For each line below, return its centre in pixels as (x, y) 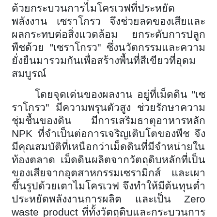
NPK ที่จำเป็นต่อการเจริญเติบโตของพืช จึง (108, 133)
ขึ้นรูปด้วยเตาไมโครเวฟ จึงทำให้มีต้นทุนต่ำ (108, 186)
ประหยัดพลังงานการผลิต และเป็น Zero (108, 199)
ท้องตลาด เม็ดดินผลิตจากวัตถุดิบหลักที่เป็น (108, 160)
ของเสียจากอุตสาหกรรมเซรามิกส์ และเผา (108, 173)
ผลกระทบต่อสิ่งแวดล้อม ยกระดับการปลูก (108, 34)
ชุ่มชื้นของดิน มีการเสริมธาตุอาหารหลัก (108, 120)
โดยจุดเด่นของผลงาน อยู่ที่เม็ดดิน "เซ (120, 94)
